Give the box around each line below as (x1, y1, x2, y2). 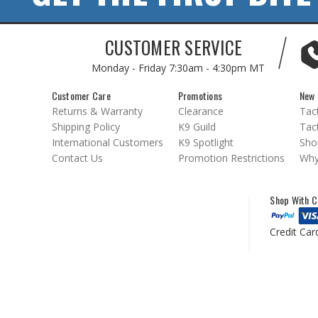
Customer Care (51, 87, 111, 103)
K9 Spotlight (177, 135, 234, 149)
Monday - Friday (91, 60, 169, 75)
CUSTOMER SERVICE (105, 33, 242, 60)
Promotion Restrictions (177, 150, 285, 165)
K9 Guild (177, 119, 216, 133)
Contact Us (51, 150, 103, 165)
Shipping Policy (51, 119, 120, 133)
